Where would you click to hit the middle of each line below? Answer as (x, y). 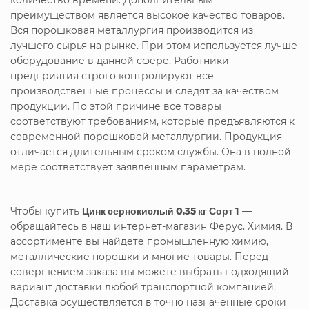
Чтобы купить (46, 211)
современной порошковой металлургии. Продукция (146, 136)
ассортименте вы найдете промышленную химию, (139, 241)
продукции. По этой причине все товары (116, 106)
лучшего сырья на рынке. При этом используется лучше (154, 45)
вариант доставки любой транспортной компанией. (143, 287)
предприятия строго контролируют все (112, 76)
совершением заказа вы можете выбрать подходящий (150, 271)
